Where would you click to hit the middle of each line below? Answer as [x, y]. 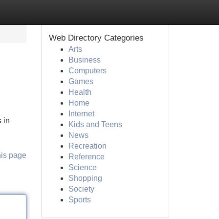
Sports [79, 200]
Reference [86, 157]
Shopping [85, 178]
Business [84, 60]
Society [81, 189]
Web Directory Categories [96, 38]
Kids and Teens [95, 124]
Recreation [87, 146]
